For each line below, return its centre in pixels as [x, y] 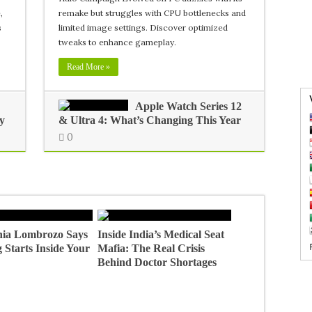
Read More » [89, 67]
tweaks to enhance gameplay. [118, 42]
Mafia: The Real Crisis [151, 248]
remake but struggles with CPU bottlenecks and [153, 13]
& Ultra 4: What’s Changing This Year [150, 120]
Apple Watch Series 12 [189, 106]
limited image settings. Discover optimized [143, 28]
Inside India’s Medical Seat [161, 234]
